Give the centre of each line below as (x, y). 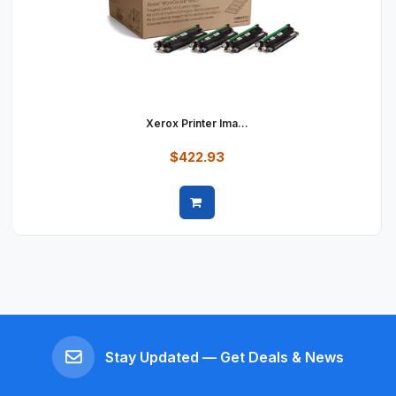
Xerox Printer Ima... (197, 124)
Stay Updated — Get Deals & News (225, 358)
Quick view (176, 227)
